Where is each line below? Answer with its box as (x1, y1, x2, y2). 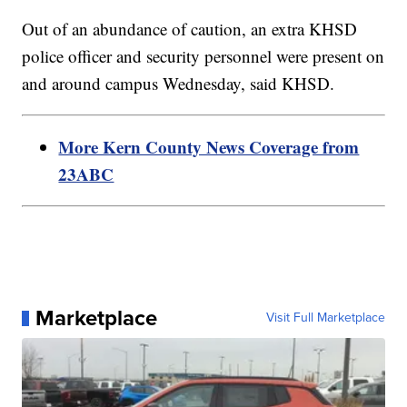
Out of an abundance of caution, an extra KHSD (22, 17, 358, 41)
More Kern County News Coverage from (58, 134, 360, 160)
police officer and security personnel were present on (22, 45, 385, 68)
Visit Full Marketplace (265, 308, 385, 328)
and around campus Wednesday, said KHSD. (22, 72, 335, 95)
